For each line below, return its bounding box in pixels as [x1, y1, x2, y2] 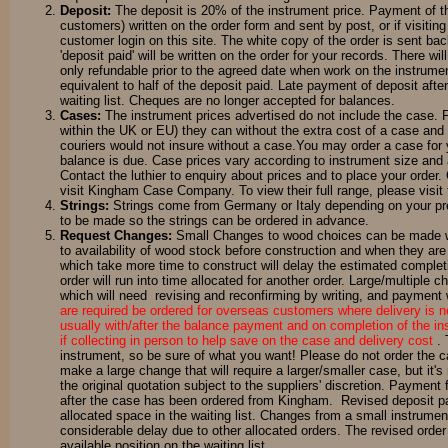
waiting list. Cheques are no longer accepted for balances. [60, 93, 395, 109]
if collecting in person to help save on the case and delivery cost [60, 333, 437, 349]
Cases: [60, 108, 101, 124]
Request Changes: [60, 228, 172, 244]
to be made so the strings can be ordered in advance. [60, 213, 369, 229]
